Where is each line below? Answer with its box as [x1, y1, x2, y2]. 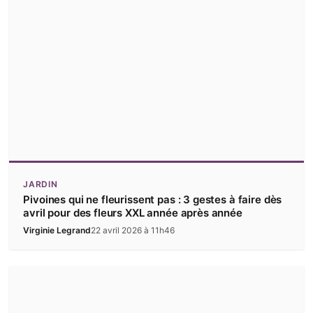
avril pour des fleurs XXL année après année [23, 206, 242, 220]
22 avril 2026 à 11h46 [91, 225, 175, 236]
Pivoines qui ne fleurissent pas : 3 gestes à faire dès [23, 193, 282, 207]
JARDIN [23, 179, 58, 190]
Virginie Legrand [23, 225, 92, 236]
